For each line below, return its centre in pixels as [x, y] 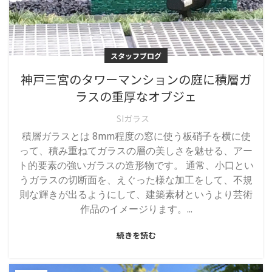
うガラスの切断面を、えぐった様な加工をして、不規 [136, 182]
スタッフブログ [136, 56]
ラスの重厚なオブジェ [136, 96]
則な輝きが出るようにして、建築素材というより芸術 [136, 197]
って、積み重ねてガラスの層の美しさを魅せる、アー [136, 153]
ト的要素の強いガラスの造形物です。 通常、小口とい [136, 168]
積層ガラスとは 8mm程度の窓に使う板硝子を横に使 [136, 139]
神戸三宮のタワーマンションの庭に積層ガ [136, 79]
